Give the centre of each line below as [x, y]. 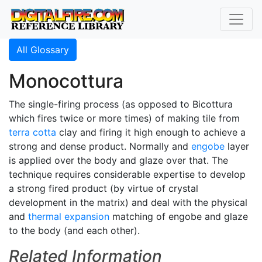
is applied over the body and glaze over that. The [118, 160]
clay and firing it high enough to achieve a [151, 132]
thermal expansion [69, 216]
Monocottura [66, 81]
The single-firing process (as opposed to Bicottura [121, 104]
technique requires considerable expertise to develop [127, 174]
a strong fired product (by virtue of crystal [104, 188]
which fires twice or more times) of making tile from [124, 118]
